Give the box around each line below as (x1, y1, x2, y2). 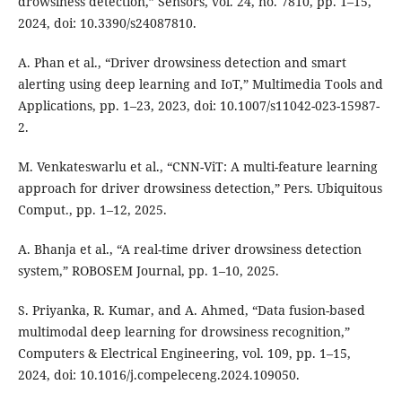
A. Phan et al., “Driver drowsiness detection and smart (17, 54, 346, 72)
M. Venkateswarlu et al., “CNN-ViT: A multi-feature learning (17, 158, 378, 176)
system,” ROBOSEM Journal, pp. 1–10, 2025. (17, 262, 279, 280)
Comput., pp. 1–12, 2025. (17, 201, 167, 219)
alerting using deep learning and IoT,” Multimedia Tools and (17, 75, 383, 93)
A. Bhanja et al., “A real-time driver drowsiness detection (17, 240, 362, 258)
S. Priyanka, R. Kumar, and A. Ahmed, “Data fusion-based (17, 301, 365, 319)
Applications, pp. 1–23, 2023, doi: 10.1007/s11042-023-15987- (17, 97, 380, 115)
